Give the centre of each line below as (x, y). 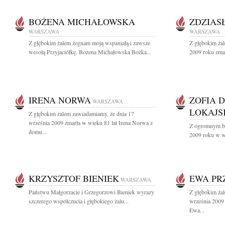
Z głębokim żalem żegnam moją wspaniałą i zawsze (89, 43)
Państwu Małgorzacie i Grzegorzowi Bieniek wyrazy (91, 192)
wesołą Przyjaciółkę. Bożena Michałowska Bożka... (90, 52)
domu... (38, 132)
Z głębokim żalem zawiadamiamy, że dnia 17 (81, 114)
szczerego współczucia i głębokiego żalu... (79, 201)
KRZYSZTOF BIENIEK (74, 178)
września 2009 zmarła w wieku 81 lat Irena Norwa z (91, 123)
